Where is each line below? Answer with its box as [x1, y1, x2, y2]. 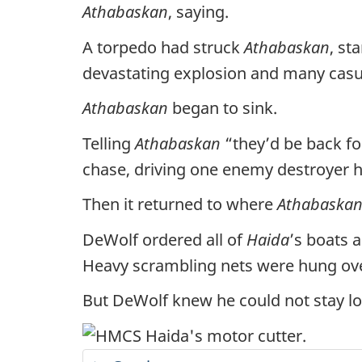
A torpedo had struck [82, 36, 244, 58]
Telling [82, 132, 135, 154]
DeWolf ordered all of [82, 228, 246, 250]
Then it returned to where [82, 193, 277, 215]
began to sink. [168, 97, 277, 119]
